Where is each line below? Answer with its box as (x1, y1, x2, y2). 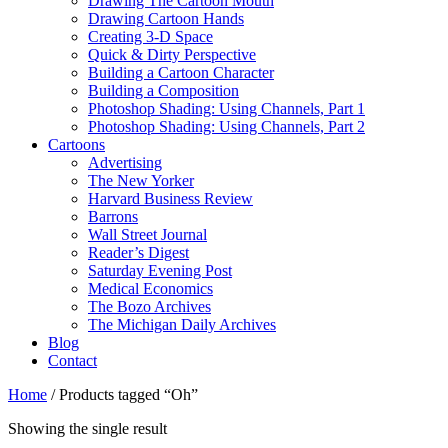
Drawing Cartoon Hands (88, 10, 244, 27)
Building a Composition (88, 82, 239, 99)
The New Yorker (88, 172, 194, 189)
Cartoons (48, 136, 105, 153)
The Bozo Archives (88, 298, 211, 315)
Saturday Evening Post (88, 262, 232, 279)
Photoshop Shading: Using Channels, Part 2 (88, 118, 365, 135)
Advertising (88, 154, 162, 171)
